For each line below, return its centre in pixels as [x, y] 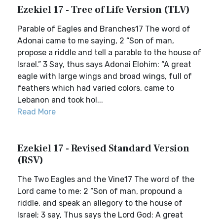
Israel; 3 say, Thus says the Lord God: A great [100, 215]
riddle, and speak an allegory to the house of [100, 203]
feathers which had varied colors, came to [96, 88]
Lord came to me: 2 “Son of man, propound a [100, 191]
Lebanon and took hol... [60, 100]
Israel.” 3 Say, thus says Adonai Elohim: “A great [104, 64]
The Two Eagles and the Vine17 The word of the [106, 179]
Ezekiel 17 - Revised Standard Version [103, 148]
